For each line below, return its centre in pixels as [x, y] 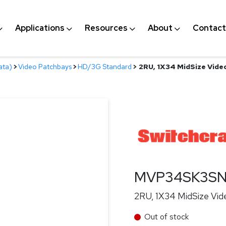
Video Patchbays [45, 67]
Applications [40, 28]
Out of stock [166, 217]
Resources [106, 28]
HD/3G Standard [105, 67]
